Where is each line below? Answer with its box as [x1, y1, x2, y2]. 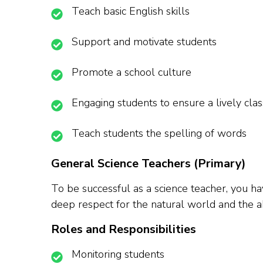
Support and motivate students [72, 35, 217, 49]
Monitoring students [72, 247, 164, 262]
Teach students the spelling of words [72, 126, 247, 141]
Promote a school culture [72, 65, 191, 80]
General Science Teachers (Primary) [51, 156, 246, 172]
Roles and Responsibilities [51, 221, 196, 238]
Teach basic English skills [72, 4, 190, 19]
